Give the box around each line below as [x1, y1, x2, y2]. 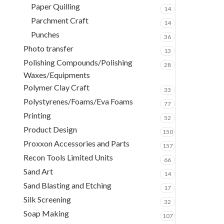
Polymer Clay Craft [23, 82, 89, 92]
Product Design [23, 124, 77, 134]
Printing [23, 110, 51, 120]
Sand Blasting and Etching [23, 180, 111, 190]
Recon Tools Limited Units [23, 152, 113, 162]
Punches [31, 29, 59, 39]
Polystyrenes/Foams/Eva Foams [23, 96, 133, 106]
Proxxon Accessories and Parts [23, 138, 129, 148]
